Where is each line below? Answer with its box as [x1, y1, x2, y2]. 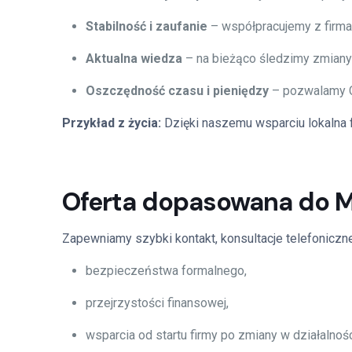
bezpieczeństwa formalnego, [86, 263, 247, 278]
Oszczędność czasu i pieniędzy [86, 83, 269, 98]
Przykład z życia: [62, 115, 164, 130]
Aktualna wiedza [86, 51, 182, 66]
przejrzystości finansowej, [86, 295, 229, 310]
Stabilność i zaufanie [86, 19, 207, 34]
